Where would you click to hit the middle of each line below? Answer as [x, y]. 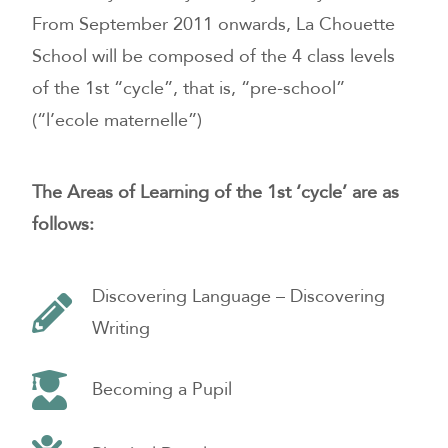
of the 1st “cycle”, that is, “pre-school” [189, 88]
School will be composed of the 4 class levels [214, 56]
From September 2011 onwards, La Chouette [214, 24]
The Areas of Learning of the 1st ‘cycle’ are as [216, 192]
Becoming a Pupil [162, 389]
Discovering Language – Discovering [239, 296]
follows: [63, 224]
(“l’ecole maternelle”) [117, 120]
